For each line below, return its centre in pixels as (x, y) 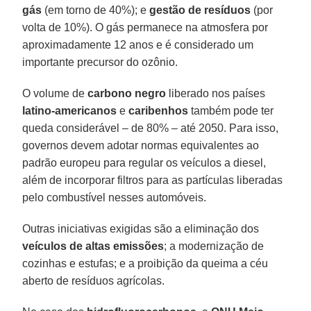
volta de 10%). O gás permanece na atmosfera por (145, 27)
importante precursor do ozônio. (100, 62)
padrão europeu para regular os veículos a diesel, (144, 162)
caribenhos (159, 110)
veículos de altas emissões (93, 246)
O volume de (55, 93)
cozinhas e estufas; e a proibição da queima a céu (145, 263)
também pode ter (231, 110)
